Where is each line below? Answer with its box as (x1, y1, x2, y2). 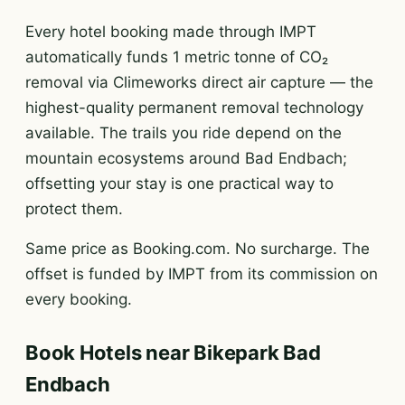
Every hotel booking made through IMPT (25, 23, 316, 41)
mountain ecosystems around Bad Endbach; (25, 149, 347, 167)
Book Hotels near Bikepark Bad (25, 341, 321, 364)
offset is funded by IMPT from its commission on (25, 265, 378, 283)
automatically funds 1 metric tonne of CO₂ (25, 48, 328, 66)
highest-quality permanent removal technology (25, 99, 363, 117)
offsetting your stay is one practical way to (25, 174, 334, 193)
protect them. (25, 200, 123, 218)
